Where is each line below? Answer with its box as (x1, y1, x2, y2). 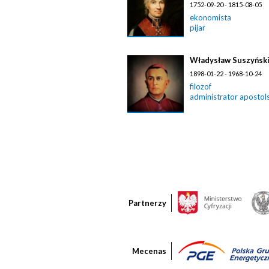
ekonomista (190, 13, 231, 22)
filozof (190, 82, 211, 91)
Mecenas (132, 246, 166, 256)
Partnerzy (128, 198, 166, 208)
